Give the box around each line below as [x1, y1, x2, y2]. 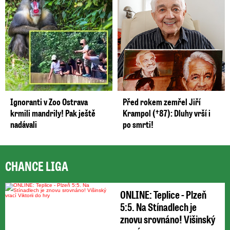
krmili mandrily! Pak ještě [10, 106, 95, 119]
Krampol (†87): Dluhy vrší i [123, 106, 210, 119]
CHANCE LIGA [5, 157, 68, 174]
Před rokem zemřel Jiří [123, 95, 201, 108]
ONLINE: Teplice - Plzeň [120, 187, 206, 201]
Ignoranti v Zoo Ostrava [10, 95, 88, 108]
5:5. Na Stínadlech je [120, 199, 197, 214]
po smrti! [123, 118, 154, 130]
